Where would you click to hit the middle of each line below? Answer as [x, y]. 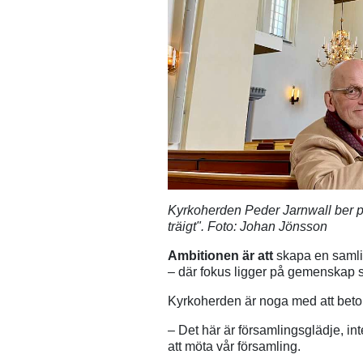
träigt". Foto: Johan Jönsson [248, 227]
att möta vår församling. [234, 347]
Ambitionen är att [222, 256]
